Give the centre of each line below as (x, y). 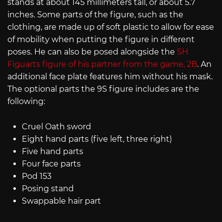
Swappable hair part (61, 201)
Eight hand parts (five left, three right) (97, 139)
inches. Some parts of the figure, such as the (95, 15)
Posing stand (48, 188)
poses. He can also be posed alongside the (92, 52)
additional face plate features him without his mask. (110, 77)
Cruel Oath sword (56, 126)
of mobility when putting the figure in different (101, 40)
